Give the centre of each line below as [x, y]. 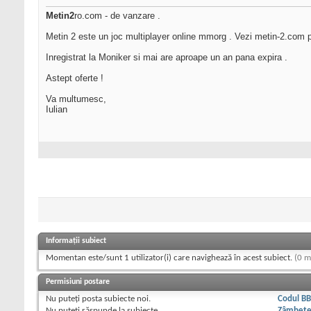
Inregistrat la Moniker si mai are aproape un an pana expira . [167, 58]
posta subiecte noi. [115, 299]
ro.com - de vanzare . [117, 16]
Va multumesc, [76, 99]
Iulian [57, 110]
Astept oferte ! [75, 78]
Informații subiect [76, 241]
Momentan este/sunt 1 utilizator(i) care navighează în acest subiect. [170, 258]
